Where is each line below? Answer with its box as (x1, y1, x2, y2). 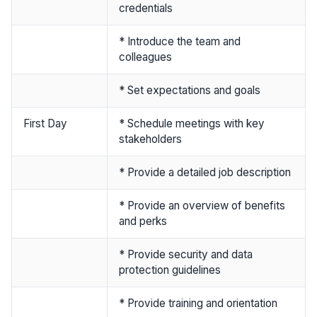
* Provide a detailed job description (119, 165, 291, 179)
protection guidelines (119, 263, 221, 277)
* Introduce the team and (119, 34, 241, 48)
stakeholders (119, 132, 182, 146)
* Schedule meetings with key (119, 116, 265, 130)
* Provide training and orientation (119, 296, 277, 310)
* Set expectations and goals (119, 83, 260, 97)
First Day (23, 116, 67, 130)
